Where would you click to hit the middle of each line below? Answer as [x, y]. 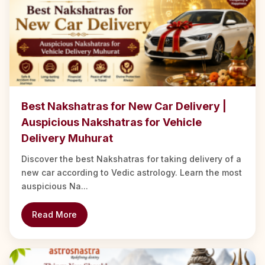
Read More [54, 215]
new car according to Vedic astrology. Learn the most [132, 173]
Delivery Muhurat [67, 138]
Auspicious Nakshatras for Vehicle [112, 122]
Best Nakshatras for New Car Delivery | [124, 106]
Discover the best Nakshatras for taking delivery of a [131, 159]
